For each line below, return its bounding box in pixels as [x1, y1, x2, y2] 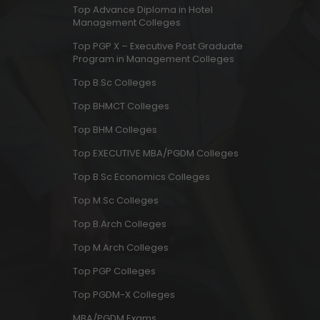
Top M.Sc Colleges [73, 194, 159, 207]
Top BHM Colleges [73, 123, 157, 136]
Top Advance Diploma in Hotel [73, 3, 213, 16]
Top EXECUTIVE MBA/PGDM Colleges [73, 146, 239, 160]
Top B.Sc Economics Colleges [73, 170, 210, 184]
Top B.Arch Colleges [73, 217, 166, 231]
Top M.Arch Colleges [73, 241, 169, 254]
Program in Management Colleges [73, 52, 234, 66]
